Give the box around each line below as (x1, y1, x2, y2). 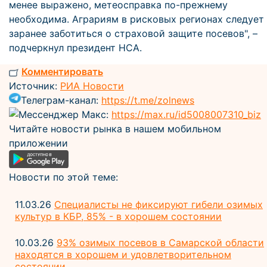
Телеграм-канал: (21, 94, 101, 106)
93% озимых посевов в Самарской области (57, 236, 264, 249)
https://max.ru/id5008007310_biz (111, 108, 261, 120)
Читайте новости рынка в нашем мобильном (9, 123, 221, 135)
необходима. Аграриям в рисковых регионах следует (9, 13, 264, 25)
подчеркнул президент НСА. (9, 42, 142, 54)
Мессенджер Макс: (18, 108, 111, 120)
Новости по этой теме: (9, 170, 118, 183)
